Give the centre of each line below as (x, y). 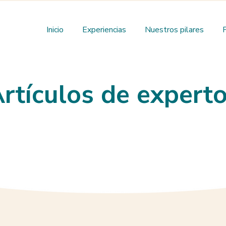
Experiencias (104, 30)
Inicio (55, 30)
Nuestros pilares (174, 30)
